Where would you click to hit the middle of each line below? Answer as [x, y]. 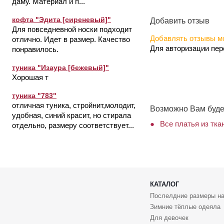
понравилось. [35, 49]
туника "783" [34, 95]
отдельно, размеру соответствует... [73, 125]
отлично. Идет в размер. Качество [71, 39]
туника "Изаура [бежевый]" [60, 67]
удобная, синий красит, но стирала [71, 115]
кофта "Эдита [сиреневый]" [61, 19]
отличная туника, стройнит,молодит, [74, 105]
